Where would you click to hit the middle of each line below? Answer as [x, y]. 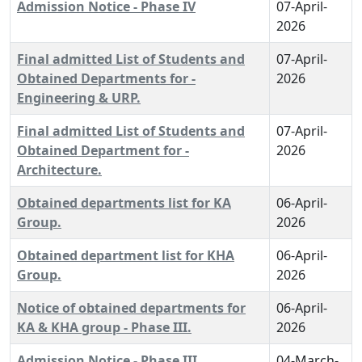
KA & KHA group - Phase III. [104, 327]
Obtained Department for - [103, 150]
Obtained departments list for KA [124, 203]
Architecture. [59, 170]
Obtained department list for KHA [126, 255]
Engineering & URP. [79, 98]
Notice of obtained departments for [131, 308]
